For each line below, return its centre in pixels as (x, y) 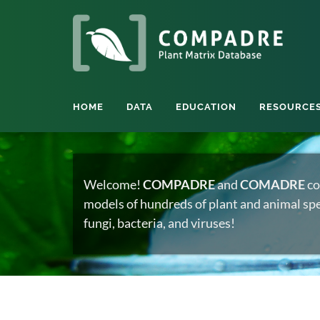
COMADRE (272, 184)
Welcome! (113, 184)
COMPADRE (179, 184)
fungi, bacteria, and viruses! (159, 223)
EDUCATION (206, 107)
